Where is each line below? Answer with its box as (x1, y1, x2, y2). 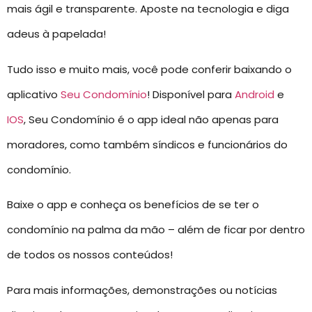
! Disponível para (147, 86, 235, 102)
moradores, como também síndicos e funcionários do (7, 136, 288, 152)
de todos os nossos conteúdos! (7, 247, 173, 263)
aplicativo (7, 86, 61, 102)
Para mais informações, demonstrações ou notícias (7, 282, 277, 297)
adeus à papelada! (7, 26, 106, 42)
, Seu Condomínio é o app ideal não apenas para (24, 111, 279, 127)
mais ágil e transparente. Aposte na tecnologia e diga (7, 1, 289, 17)
